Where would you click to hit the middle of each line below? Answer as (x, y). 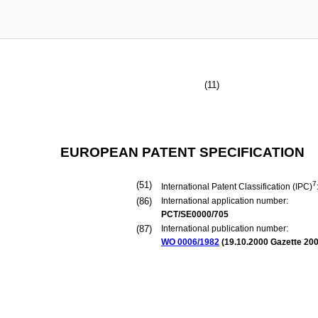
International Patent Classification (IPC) (237, 187)
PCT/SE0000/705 (195, 214)
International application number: (225, 201)
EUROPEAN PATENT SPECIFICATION (182, 152)
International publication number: (225, 229)
